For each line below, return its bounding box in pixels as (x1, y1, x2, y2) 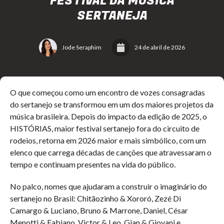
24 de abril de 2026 (134, 43, 185, 51)
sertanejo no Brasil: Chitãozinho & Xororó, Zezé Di (10, 193, 181, 203)
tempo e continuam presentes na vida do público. (10, 159, 175, 169)
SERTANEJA (76, 7, 147, 24)
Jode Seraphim (62, 43, 101, 51)
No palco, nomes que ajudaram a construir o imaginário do (10, 181, 207, 191)
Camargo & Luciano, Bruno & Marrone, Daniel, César (10, 205, 188, 215)
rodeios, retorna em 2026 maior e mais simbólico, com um (10, 135, 206, 145)
